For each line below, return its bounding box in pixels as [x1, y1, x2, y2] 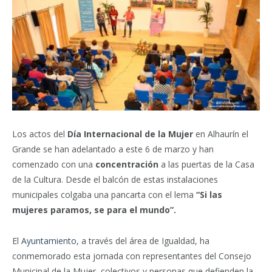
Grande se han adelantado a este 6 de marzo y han [12, 143, 214, 155]
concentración [95, 158, 158, 171]
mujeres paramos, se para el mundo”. [12, 204, 176, 216]
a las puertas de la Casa [158, 158, 254, 171]
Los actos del [12, 128, 67, 140]
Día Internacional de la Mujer [67, 128, 193, 140]
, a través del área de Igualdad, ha [76, 235, 209, 247]
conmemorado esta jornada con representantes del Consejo [12, 250, 251, 262]
